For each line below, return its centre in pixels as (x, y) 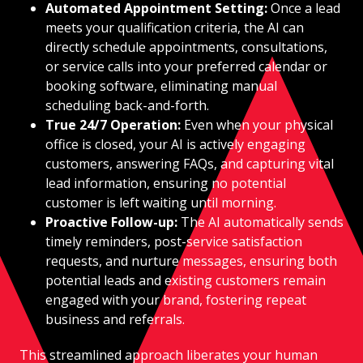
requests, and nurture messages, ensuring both (191, 261)
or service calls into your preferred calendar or (186, 66)
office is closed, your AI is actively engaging (175, 144)
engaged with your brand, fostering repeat (176, 299)
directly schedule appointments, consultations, (186, 47)
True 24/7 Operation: (115, 124)
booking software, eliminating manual (161, 85)
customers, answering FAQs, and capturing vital (190, 163)
